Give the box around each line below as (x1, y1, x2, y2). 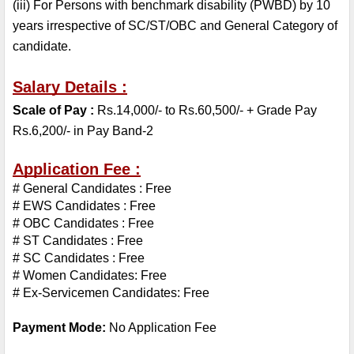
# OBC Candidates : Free (13, 217, 154, 231)
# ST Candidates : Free (13, 234, 143, 248)
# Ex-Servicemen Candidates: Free (13, 286, 209, 300)
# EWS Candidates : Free (13, 199, 156, 213)
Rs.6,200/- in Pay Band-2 (13, 124, 153, 138)
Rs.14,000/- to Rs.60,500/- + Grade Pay (97, 104, 317, 118)
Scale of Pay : (13, 104, 97, 118)
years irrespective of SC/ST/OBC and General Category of (13, 19, 337, 33)
